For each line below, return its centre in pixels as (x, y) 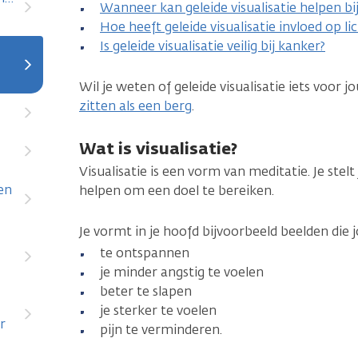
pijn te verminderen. (161, 330)
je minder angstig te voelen (182, 272)
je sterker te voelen (158, 310)
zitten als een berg (135, 106)
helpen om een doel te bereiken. (177, 191)
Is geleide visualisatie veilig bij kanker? (213, 46)
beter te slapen (146, 291)
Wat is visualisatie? (158, 148)
